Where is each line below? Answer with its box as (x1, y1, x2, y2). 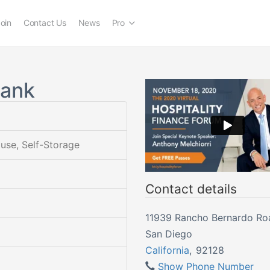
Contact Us (23, 17, 66, 28)
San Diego (145, 227, 192, 240)
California (145, 243, 189, 256)
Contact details (145, 181, 237, 196)
